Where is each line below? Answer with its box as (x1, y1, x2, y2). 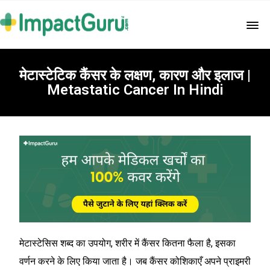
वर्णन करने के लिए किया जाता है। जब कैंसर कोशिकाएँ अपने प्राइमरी (19, 256, 251, 267)
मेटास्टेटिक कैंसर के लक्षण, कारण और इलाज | (19, 67, 251, 84)
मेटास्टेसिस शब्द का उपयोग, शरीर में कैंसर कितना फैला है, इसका (19, 237, 236, 249)
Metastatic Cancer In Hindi (46, 81, 224, 98)
